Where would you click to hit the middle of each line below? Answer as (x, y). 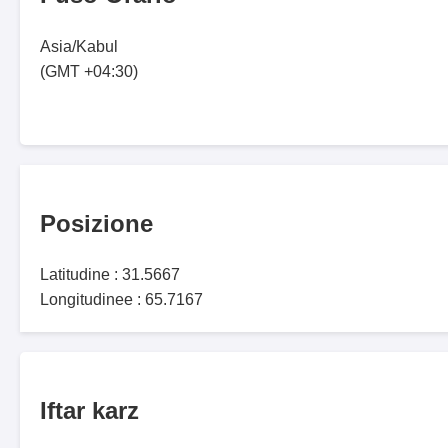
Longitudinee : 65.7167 (121, 300)
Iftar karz (89, 411)
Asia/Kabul (79, 46)
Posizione (96, 223)
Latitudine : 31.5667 (110, 275)
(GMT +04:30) (89, 71)
